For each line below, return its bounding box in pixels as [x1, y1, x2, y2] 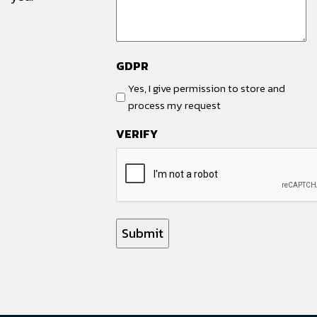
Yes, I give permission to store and [128, 80, 286, 97]
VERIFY [116, 125, 158, 143]
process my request [128, 97, 221, 114]
